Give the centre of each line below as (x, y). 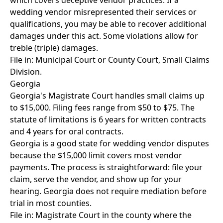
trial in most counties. (51, 203)
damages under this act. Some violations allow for (104, 36)
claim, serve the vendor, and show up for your (96, 179)
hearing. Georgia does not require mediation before (108, 191)
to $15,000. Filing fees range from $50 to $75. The (102, 108)
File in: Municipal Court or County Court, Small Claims (110, 60)
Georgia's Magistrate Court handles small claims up (107, 96)
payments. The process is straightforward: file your (106, 167)
